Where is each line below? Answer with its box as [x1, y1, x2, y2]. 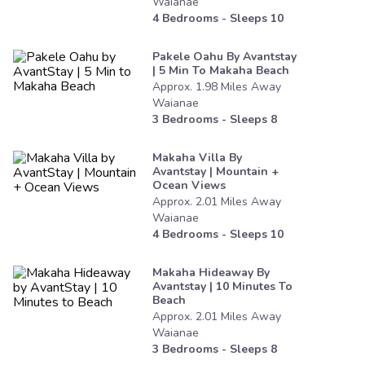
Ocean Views [152, 178, 226, 194]
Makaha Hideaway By [152, 265, 270, 281]
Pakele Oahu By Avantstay [152, 49, 297, 65]
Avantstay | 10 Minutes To [152, 279, 292, 295]
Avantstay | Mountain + [152, 164, 279, 180]
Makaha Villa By [152, 150, 242, 166]
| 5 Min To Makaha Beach [152, 63, 289, 79]
